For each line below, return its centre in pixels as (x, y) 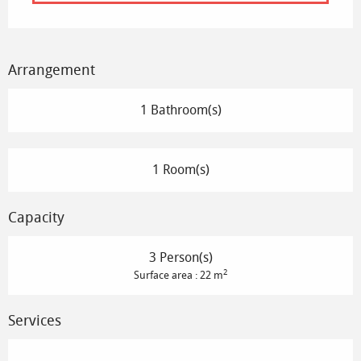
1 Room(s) (180, 170)
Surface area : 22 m (178, 276)
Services (35, 321)
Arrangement (52, 71)
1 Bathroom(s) (180, 110)
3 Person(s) (180, 258)
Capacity (36, 218)
